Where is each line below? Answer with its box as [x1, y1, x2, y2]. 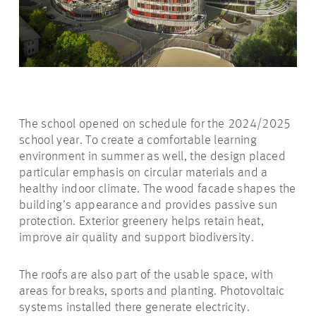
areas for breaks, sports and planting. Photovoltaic [19, 284, 285, 298]
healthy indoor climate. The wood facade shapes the [19, 182, 296, 195]
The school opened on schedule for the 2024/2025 [19, 117, 291, 130]
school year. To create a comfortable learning [19, 133, 257, 147]
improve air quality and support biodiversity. [19, 231, 254, 244]
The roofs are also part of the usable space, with [19, 268, 274, 281]
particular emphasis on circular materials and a [19, 166, 268, 179]
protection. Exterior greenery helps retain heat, [19, 214, 264, 228]
